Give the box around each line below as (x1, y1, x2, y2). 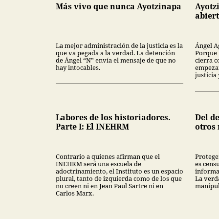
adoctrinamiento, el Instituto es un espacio (56, 166, 183, 175)
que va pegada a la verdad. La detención (56, 48, 175, 57)
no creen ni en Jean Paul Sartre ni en (56, 181, 163, 190)
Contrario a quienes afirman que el (56, 152, 160, 161)
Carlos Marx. (56, 188, 94, 197)
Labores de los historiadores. (56, 111, 171, 123)
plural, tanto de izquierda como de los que (56, 174, 182, 183)
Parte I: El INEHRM (56, 121, 129, 132)
